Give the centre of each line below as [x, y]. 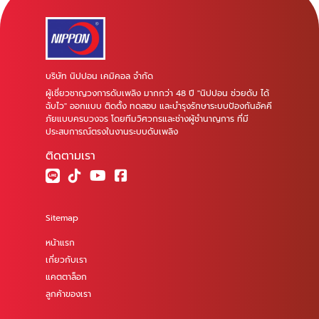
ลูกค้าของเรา [68, 294]
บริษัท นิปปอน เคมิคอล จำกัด [101, 77]
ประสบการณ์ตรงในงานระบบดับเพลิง [112, 132]
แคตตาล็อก [66, 277]
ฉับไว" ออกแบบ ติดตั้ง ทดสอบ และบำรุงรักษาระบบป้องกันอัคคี [159, 106]
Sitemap [62, 218]
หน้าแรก [60, 243]
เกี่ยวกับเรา [66, 260]
